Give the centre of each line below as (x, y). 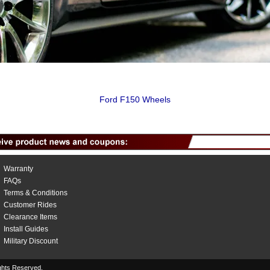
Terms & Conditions (36, 193)
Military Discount (31, 241)
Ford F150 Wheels (135, 99)
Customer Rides (30, 205)
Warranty (18, 169)
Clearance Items (30, 217)
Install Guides (26, 229)
